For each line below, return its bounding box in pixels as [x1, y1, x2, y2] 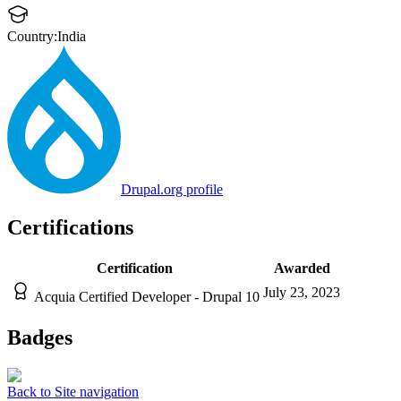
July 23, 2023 [263, 284, 340, 300]
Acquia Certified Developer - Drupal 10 [34, 288, 260, 304]
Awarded [273, 260, 330, 276]
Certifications [7, 216, 133, 239]
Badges [7, 325, 73, 349]
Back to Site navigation [7, 383, 139, 399]
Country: [7, 29, 57, 45]
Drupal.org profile [121, 182, 223, 198]
